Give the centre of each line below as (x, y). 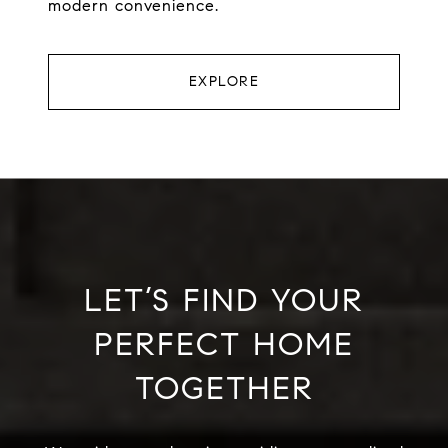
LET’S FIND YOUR (224, 300)
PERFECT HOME (224, 344)
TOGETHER (224, 388)
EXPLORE (224, 82)
